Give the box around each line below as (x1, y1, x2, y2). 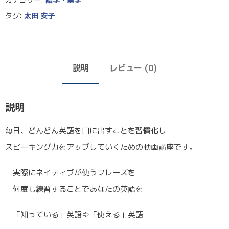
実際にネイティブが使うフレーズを (5, 167, 135, 178)
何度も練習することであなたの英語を (5, 183, 143, 194)
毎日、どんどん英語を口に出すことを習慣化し (5, 125, 166, 136)
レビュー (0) (109, 62, 157, 74)
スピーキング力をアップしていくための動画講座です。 (5, 141, 197, 152)
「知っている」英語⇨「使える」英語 (5, 209, 143, 220)
